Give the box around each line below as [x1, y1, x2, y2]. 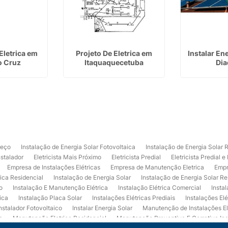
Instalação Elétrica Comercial [118, 184, 202, 191]
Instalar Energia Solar [72, 204, 133, 212]
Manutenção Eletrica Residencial [13, 214, 107, 222]
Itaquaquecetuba [84, 58, 144, 67]
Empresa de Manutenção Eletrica [110, 163, 205, 171]
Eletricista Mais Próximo [34, 153, 102, 161]
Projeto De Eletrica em [76, 49, 153, 58]
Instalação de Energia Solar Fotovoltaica [21, 143, 136, 151]
